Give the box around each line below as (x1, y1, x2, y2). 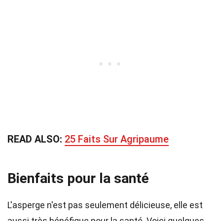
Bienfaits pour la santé (7, 170, 149, 186)
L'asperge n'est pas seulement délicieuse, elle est (7, 200, 203, 210)
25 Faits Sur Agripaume (65, 133, 169, 145)
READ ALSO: (7, 133, 65, 145)
